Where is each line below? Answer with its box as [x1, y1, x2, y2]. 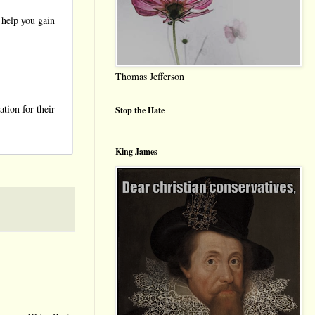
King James [115, 146, 157, 158]
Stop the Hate [115, 104, 165, 117]
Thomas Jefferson [115, 70, 184, 84]
